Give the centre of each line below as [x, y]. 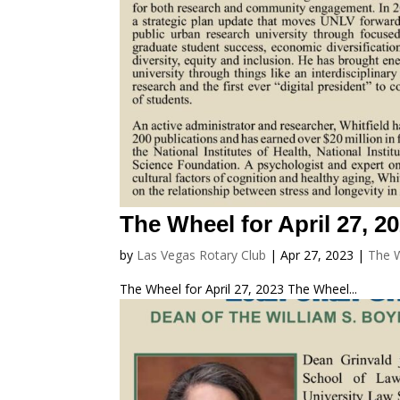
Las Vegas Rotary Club [202, 255]
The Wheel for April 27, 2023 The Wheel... [239, 289]
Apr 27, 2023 [317, 255]
